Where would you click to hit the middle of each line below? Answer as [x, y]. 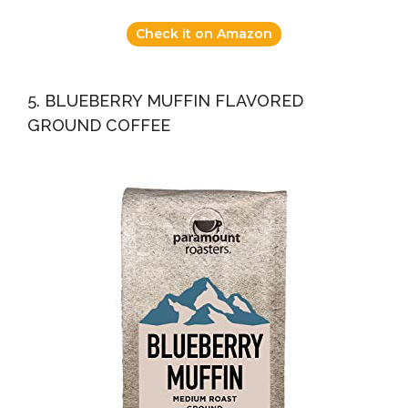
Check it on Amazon [204, 33]
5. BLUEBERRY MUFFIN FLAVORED [165, 100]
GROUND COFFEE [99, 125]
